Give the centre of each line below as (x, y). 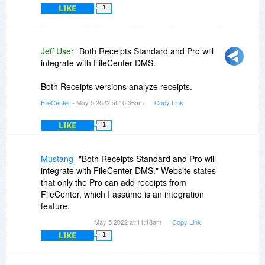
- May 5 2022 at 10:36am (108, 103)
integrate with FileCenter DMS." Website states (128, 171)
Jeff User (57, 51)
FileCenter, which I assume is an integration (122, 194)
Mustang (57, 159)
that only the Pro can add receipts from (114, 182)
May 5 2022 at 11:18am (129, 222)
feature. (55, 206)
